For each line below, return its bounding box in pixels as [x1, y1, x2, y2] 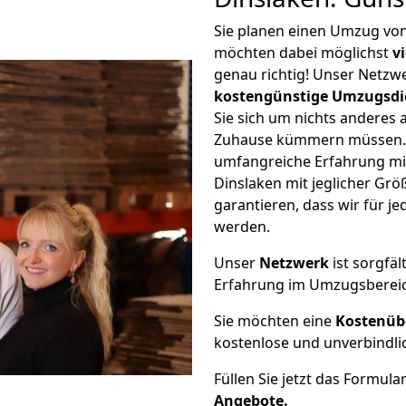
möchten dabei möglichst [214, 43, 392, 63]
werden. [214, 217, 270, 237]
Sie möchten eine [214, 311, 335, 331]
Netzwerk [259, 253, 329, 273]
